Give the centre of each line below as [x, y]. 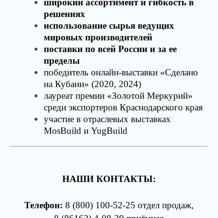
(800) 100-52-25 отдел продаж [131, 205]
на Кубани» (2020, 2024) [92, 84]
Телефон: [45, 205]
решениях [64, 14]
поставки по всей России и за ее [110, 49]
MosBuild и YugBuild [86, 131]
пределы [62, 61]
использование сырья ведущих [109, 26]
